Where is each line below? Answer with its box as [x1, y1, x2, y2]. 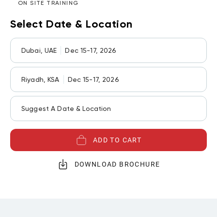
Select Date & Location [10, 17, 133, 31]
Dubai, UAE [21, 46, 57, 54]
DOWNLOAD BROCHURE [74, 160, 160, 168]
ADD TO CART [93, 136, 142, 144]
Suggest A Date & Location [21, 105, 111, 112]
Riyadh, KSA [21, 76, 60, 83]
